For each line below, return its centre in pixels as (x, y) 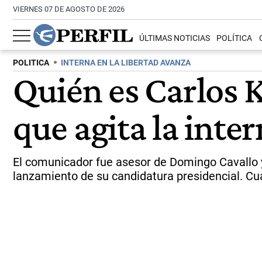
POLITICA (31, 63)
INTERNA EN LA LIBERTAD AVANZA (126, 63)
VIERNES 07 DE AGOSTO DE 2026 (69, 9)
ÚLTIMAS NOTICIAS (175, 39)
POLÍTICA (235, 39)
